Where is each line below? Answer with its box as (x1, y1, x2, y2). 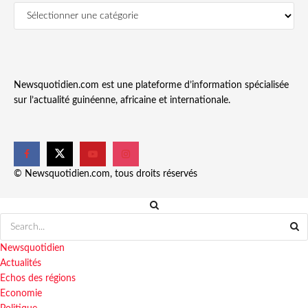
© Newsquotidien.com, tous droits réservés (14, 168, 197, 179)
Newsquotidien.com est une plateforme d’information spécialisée (14, 80, 289, 91)
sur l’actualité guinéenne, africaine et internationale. (14, 96, 230, 106)
